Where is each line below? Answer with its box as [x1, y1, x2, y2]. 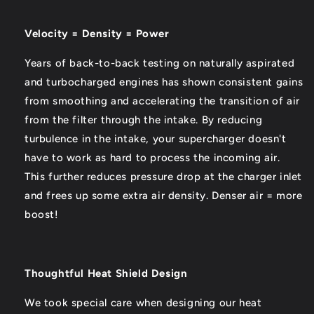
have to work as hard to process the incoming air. [25, 151, 280, 165]
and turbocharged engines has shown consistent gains [25, 76, 303, 89]
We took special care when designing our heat [25, 296, 262, 310]
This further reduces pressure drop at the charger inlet [25, 170, 303, 184]
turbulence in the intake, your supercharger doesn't [25, 132, 287, 146]
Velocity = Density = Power [25, 27, 170, 41]
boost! [25, 208, 59, 221]
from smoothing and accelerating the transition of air [25, 95, 300, 108]
